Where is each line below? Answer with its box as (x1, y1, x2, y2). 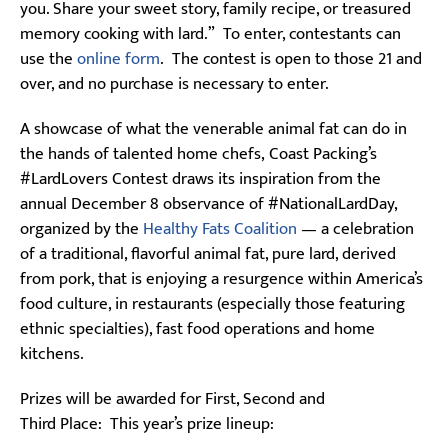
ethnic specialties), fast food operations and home (20, 315, 375, 343)
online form (77, 45, 160, 73)
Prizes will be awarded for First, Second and (20, 385, 325, 413)
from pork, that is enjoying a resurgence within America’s (20, 265, 423, 293)
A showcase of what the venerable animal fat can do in (20, 115, 407, 143)
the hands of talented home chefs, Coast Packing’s (20, 140, 377, 168)
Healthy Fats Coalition (143, 215, 297, 243)
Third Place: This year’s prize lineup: (20, 410, 274, 438)
